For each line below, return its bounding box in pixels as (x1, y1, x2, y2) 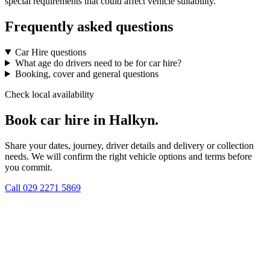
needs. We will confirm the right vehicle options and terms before (5, 151, 252, 162)
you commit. (5, 162, 52, 172)
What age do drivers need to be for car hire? (14, 57, 181, 68)
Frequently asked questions (5, 19, 173, 34)
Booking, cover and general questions (14, 68, 159, 79)
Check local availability (5, 89, 94, 99)
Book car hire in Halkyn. (5, 111, 159, 128)
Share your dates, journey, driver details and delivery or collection (5, 140, 254, 151)
